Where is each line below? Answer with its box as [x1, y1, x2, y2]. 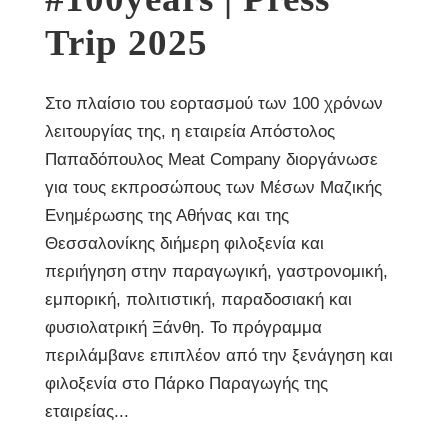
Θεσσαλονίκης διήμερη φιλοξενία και [45, 234, 324, 253]
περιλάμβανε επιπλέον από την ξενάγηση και [45, 346, 393, 365]
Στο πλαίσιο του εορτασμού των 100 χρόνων [45, 94, 383, 113]
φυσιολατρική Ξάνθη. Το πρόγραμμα [45, 318, 322, 337]
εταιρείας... [45, 402, 129, 421]
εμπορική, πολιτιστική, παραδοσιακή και [45, 290, 352, 309]
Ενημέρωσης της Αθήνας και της [45, 206, 289, 225]
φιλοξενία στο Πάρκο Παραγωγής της [45, 374, 328, 393]
